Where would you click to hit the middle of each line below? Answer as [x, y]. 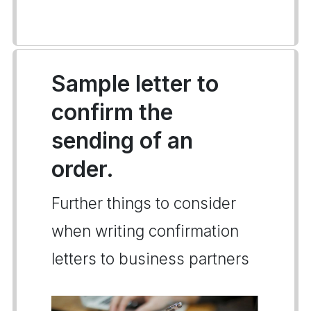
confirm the [112, 112]
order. [83, 169]
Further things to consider [144, 203]
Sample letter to [135, 84]
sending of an [122, 141]
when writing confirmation [145, 231]
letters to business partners [150, 259]
